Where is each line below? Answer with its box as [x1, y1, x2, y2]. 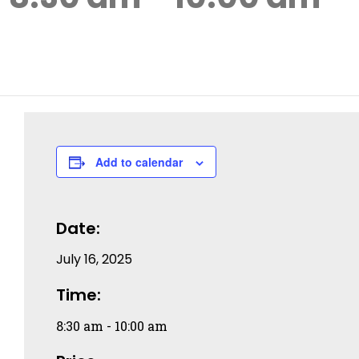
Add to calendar [95, 154, 183, 170]
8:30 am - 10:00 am [56, 317, 167, 334]
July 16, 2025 [56, 250, 132, 268]
